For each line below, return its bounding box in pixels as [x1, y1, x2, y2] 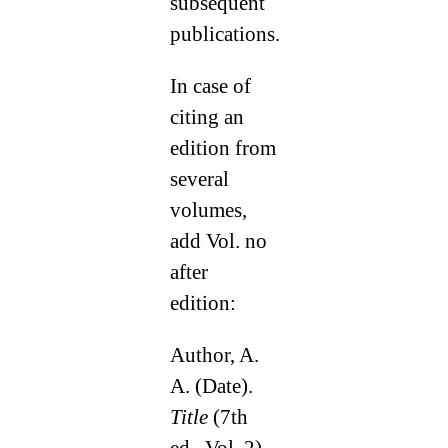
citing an [169, 105, 244, 130]
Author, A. [169, 343, 259, 368]
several [169, 167, 229, 192]
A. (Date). [169, 374, 253, 399]
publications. [169, 22, 280, 47]
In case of [169, 74, 251, 99]
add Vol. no [169, 229, 267, 254]
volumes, [169, 198, 247, 223]
